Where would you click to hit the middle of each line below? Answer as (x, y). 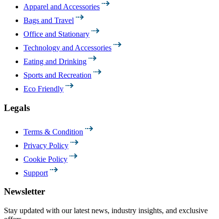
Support (36, 173)
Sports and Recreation (57, 75)
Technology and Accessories (67, 48)
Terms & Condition (53, 131)
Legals (17, 108)
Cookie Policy (45, 159)
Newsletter (24, 192)
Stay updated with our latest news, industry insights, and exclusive (106, 211)
